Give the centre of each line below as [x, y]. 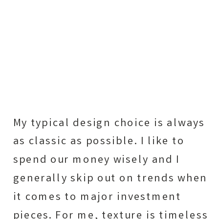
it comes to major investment [97, 197]
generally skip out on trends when [110, 179]
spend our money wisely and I [96, 161]
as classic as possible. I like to [99, 142]
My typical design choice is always [109, 123]
